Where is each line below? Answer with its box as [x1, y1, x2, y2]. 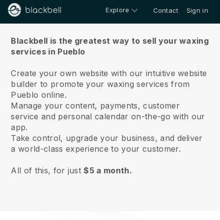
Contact [153, 6, 179, 14]
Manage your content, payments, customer [11, 101, 180, 110]
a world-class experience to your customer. [11, 144, 181, 154]
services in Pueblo [11, 47, 85, 56]
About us [83, 12, 137, 26]
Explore [106, 5, 130, 14]
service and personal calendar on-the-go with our [11, 111, 205, 121]
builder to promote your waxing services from [11, 79, 190, 89]
